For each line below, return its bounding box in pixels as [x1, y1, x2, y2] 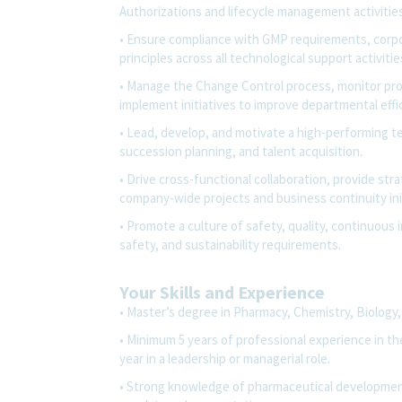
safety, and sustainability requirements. [119, 235, 341, 253]
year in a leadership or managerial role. [119, 349, 330, 367]
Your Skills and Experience [119, 280, 325, 303]
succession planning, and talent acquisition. [119, 142, 363, 160]
